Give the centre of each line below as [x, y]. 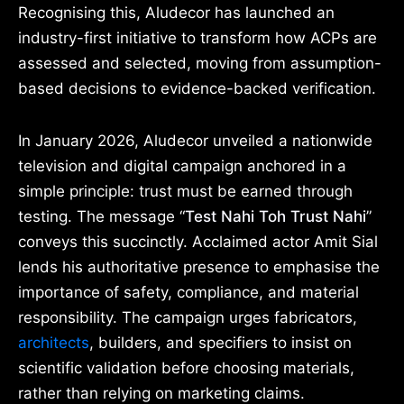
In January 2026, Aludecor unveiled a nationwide [195, 140]
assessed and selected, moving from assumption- [200, 63]
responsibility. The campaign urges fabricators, [188, 317]
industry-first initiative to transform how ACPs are [197, 37]
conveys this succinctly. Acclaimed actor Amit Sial [198, 241]
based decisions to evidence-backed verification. [197, 88]
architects [54, 342]
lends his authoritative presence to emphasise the [199, 266]
